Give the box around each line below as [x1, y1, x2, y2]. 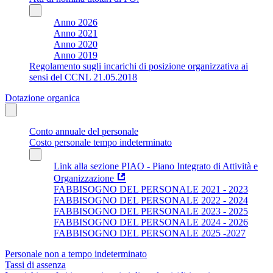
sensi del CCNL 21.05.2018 [29, 71, 137, 82]
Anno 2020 [54, 38, 97, 49]
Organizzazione [54, 172, 114, 183]
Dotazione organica [5, 92, 80, 103]
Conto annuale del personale [29, 126, 138, 136]
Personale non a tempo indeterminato [5, 248, 147, 259]
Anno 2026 [54, 16, 97, 27]
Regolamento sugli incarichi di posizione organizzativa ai [29, 60, 248, 71]
